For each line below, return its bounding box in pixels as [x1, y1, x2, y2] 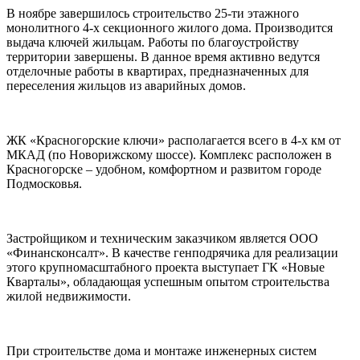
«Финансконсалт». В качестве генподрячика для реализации [6, 245, 338, 260]
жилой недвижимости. [6, 288, 131, 303]
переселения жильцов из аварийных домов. [6, 78, 246, 92]
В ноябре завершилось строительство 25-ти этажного [6, 6, 299, 20]
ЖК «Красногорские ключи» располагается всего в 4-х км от [6, 133, 341, 147]
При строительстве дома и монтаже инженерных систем [6, 343, 317, 358]
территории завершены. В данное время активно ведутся [6, 49, 320, 63]
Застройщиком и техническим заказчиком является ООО [6, 231, 318, 245]
